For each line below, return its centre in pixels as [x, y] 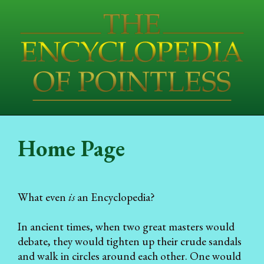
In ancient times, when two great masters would [126, 227]
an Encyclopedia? [115, 197]
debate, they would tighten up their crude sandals [130, 242]
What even [43, 197]
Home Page [71, 148]
